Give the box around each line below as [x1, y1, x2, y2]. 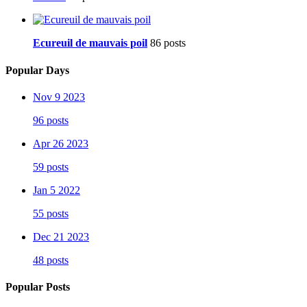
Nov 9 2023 [33, 90, 85, 103]
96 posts [33, 114, 69, 126]
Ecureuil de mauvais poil [33, 37, 147, 49]
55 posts [33, 207, 69, 219]
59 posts [33, 160, 69, 173]
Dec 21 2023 [33, 230, 89, 243]
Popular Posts [5, 281, 70, 293]
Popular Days [5, 64, 69, 76]
